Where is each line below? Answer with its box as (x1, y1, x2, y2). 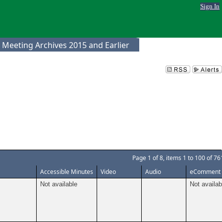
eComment (190, 167, 221, 176)
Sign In (200, 2, 220, 10)
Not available (40, 180, 77, 188)
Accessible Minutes (40, 167, 93, 176)
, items (163, 154, 183, 162)
